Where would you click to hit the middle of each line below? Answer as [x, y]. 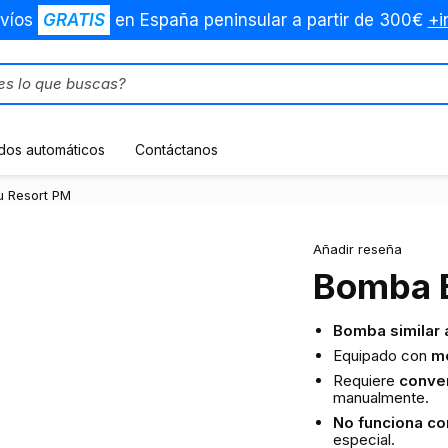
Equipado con [381, 355]
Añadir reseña [357, 249]
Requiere [365, 380]
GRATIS [73, 20]
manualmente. [380, 397]
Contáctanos [176, 149]
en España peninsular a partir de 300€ [268, 20]
